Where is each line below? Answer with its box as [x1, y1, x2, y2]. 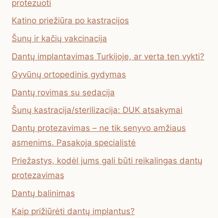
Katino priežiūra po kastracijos [12, 16, 129, 26]
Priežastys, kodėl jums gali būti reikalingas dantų [12, 155, 202, 165]
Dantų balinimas [12, 188, 75, 198]
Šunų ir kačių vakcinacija [12, 34, 107, 44]
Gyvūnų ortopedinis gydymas [12, 69, 126, 79]
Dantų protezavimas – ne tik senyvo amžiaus [12, 123, 186, 133]
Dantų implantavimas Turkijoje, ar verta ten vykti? [12, 51, 204, 61]
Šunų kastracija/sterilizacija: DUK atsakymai [12, 105, 182, 115]
